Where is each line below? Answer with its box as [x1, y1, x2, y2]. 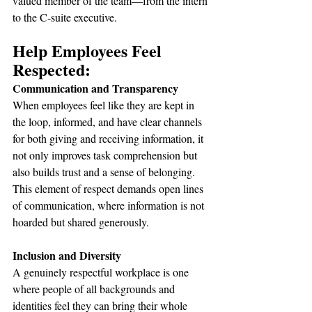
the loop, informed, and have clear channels [13, 114, 205, 129]
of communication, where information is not [13, 198, 207, 212]
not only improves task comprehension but [13, 148, 200, 162]
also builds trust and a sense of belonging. [13, 164, 198, 179]
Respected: [13, 57, 91, 81]
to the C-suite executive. [13, 10, 117, 24]
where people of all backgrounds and [13, 281, 178, 296]
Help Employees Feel [13, 38, 166, 63]
